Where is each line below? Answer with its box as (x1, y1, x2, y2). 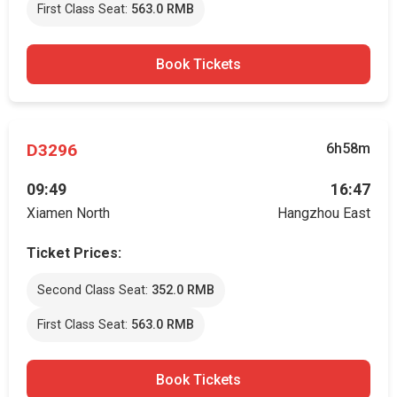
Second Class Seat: (37, 283, 152, 298)
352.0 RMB (152, 283, 214, 298)
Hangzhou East (277, 205, 370, 222)
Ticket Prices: (27, 245, 121, 261)
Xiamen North (27, 205, 110, 222)
